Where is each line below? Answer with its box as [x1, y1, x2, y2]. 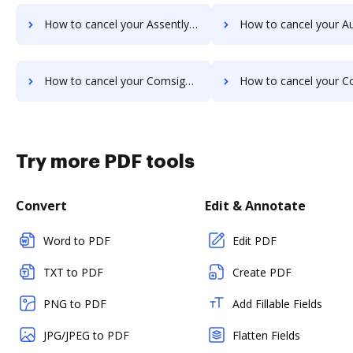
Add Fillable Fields [232, 296, 322, 311]
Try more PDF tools [16, 152, 195, 171]
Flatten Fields [232, 328, 300, 343]
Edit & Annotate [205, 197, 306, 214]
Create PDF [232, 265, 292, 280]
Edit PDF [232, 233, 277, 248]
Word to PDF [43, 233, 110, 248]
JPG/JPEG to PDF [43, 328, 129, 343]
